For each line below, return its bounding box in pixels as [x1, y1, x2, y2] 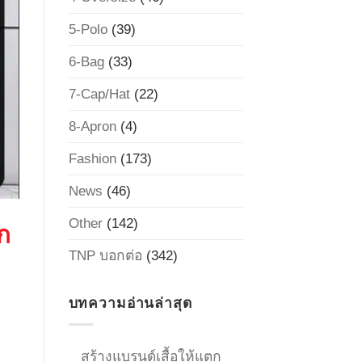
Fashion [68, 149, 116, 166]
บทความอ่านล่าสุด [68, 294, 192, 311]
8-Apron [68, 117, 116, 134]
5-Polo [68, 20, 107, 37]
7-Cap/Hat [68, 85, 130, 102]
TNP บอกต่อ [68, 246, 142, 263]
